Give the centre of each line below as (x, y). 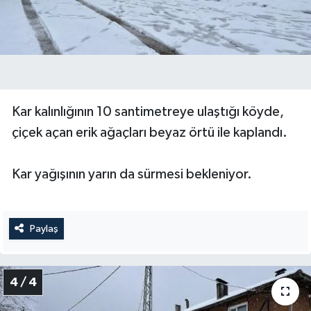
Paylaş (44, 228)
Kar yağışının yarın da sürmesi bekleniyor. (132, 174)
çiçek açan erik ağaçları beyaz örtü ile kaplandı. (150, 132)
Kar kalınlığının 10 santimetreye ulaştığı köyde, (148, 111)
